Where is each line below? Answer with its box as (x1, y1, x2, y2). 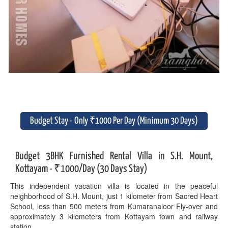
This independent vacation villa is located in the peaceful (10, 181, 218, 191)
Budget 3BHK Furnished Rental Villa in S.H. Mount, (15, 151, 213, 161)
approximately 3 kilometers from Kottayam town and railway (10, 211, 218, 221)
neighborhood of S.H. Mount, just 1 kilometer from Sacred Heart (10, 191, 218, 201)
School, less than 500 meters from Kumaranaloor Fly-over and (10, 201, 218, 211)
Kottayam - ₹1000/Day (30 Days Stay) (15, 164, 147, 174)
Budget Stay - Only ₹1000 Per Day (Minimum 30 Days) (30, 116, 198, 126)
